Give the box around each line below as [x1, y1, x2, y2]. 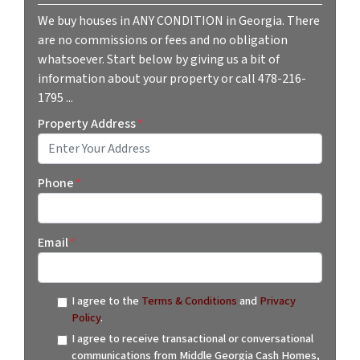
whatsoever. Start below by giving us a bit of [38, 51, 280, 69]
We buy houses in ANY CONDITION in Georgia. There [38, 12, 320, 31]
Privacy [259, 292, 296, 310]
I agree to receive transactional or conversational [71, 330, 313, 348]
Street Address [37, 163, 96, 178]
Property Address [38, 115, 136, 133]
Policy [71, 309, 100, 327]
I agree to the [71, 292, 141, 310]
